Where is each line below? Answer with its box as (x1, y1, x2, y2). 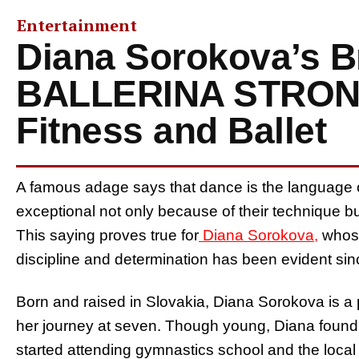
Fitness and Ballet (16, 109, 326, 151)
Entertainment (17, 14, 137, 36)
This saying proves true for (16, 226, 199, 244)
